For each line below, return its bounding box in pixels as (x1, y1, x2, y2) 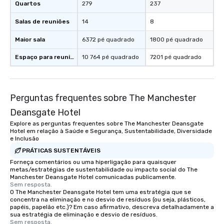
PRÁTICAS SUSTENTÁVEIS (22, 146, 100, 154)
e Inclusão (10, 135, 39, 142)
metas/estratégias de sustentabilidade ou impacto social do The (10, 166, 197, 173)
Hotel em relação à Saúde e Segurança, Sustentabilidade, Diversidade (10, 127, 212, 134)
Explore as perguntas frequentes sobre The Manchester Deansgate (10, 120, 203, 127)
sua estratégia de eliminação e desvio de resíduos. (10, 211, 157, 218)
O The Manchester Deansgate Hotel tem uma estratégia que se (10, 188, 191, 195)
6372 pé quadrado (82, 36, 134, 43)
